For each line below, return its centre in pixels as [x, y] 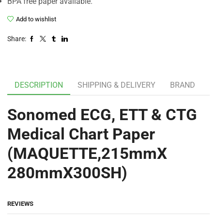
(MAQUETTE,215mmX [87, 153]
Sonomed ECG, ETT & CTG [102, 114]
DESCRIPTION [39, 85]
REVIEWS [20, 204]
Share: [17, 39]
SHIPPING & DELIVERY [116, 85]
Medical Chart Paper [81, 134]
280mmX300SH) [67, 172]
